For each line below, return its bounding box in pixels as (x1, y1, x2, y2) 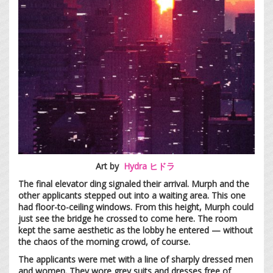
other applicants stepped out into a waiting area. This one (18, 189, 246, 201)
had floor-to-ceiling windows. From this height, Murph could (18, 200, 253, 213)
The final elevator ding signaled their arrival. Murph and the (18, 177, 249, 190)
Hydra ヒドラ (124, 160, 175, 172)
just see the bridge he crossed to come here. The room (18, 212, 237, 224)
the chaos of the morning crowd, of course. (18, 235, 195, 247)
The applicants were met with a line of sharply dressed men (18, 253, 253, 265)
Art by (96, 160, 121, 172)
